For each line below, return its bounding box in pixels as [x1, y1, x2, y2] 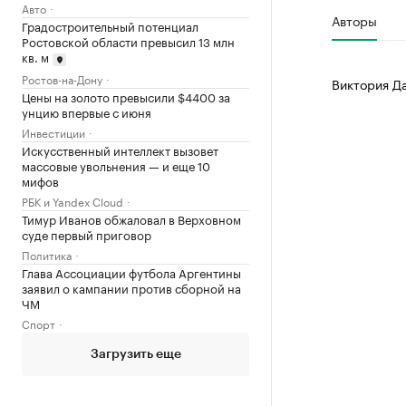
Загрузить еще [90, 347, 181, 361]
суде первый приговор [22, 224, 151, 243]
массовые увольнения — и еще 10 [22, 155, 210, 174]
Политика [22, 245, 72, 263]
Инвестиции [22, 122, 85, 140]
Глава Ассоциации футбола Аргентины [22, 262, 241, 281]
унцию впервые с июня [22, 101, 151, 121]
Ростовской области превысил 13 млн [22, 32, 235, 51]
